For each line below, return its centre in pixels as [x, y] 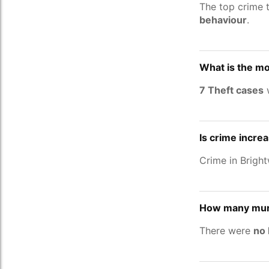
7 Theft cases [231, 90]
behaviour [223, 20]
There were [226, 231]
